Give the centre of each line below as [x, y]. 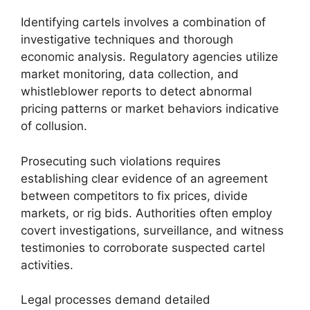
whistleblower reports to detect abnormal [136, 91]
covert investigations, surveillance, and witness [152, 230]
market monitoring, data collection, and [130, 74]
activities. [47, 265]
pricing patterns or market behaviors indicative [150, 109]
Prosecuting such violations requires [121, 161]
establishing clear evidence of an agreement [144, 178]
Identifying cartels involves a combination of [143, 22]
